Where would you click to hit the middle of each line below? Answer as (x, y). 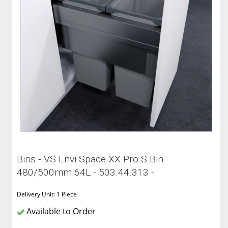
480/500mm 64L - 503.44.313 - (86, 173)
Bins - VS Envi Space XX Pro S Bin (90, 159)
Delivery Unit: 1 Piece (47, 194)
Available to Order (60, 211)
